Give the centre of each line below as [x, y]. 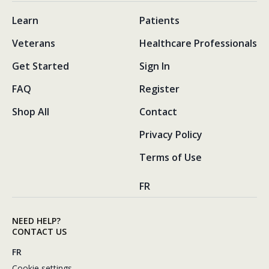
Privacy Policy [171, 134]
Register [159, 89]
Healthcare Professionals [198, 43]
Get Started [41, 66]
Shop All [31, 111]
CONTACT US [39, 231]
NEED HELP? [36, 220]
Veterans [34, 43]
